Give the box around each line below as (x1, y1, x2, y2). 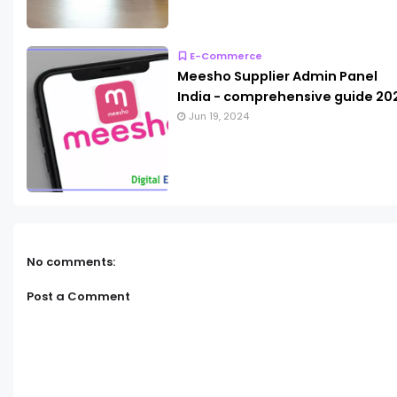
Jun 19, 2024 (189, 109, 249, 124)
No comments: (27, 253, 115, 270)
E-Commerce (190, 49, 262, 64)
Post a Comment (27, 288, 130, 306)
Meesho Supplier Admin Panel (177, 67, 378, 86)
